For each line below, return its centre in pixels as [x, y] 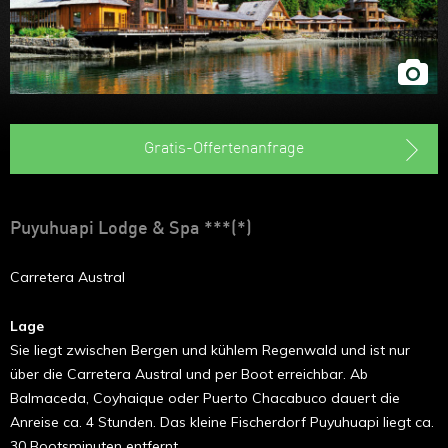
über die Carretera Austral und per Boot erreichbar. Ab [189, 373]
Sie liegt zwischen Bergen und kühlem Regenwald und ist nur [210, 349]
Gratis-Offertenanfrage [224, 148]
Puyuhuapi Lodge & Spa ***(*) [131, 228]
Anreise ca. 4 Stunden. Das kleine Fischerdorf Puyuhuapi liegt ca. [222, 421]
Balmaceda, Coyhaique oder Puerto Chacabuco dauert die [205, 397]
